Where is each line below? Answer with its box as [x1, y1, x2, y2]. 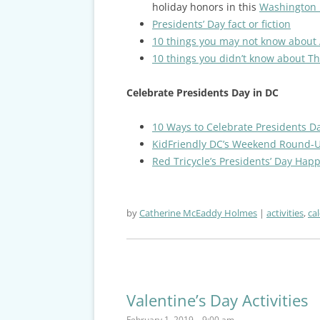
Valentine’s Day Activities [126, 289, 308, 311]
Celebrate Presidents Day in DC [126, 85, 279, 99]
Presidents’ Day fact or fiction [151, 16, 291, 31]
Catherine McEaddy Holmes [139, 206, 257, 219]
